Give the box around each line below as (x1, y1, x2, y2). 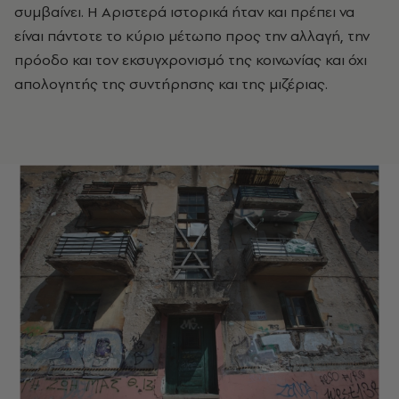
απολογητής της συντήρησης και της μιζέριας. (14, 74, 328, 94)
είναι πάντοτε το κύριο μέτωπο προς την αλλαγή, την (14, 26, 370, 46)
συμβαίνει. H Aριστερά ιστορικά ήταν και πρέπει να (14, 2, 354, 22)
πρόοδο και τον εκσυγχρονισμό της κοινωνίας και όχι (14, 50, 367, 70)
